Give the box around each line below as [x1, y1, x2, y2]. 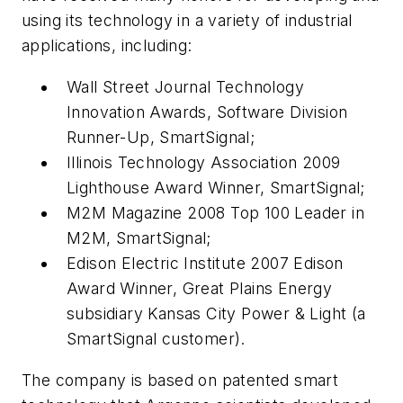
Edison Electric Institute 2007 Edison [67, 254, 344, 273]
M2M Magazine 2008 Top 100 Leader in [67, 203, 364, 223]
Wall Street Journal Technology [67, 77, 304, 97]
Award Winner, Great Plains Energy [67, 279, 333, 299]
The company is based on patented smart [22, 370, 339, 390]
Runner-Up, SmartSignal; [67, 128, 255, 148]
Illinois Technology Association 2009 [67, 153, 341, 173]
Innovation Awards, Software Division [67, 103, 348, 122]
